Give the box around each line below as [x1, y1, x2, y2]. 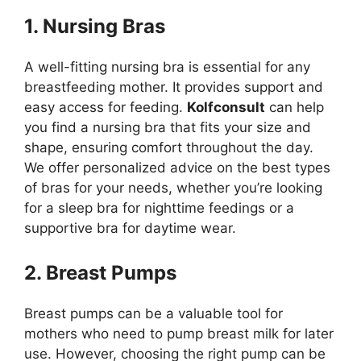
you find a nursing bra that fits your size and [24, 118, 311, 135]
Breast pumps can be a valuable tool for [24, 305, 283, 322]
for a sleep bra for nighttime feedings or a [24, 199, 294, 216]
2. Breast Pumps [24, 261, 176, 284]
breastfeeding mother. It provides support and [24, 78, 323, 95]
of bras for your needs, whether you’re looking [24, 179, 322, 196]
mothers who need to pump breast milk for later [24, 326, 334, 342]
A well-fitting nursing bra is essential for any [24, 58, 310, 75]
